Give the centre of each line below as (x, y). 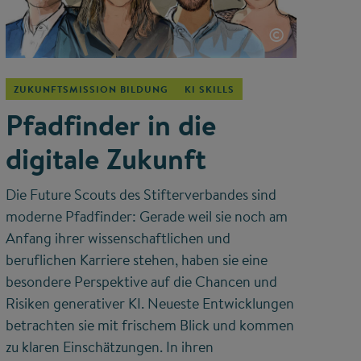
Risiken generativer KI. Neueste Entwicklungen (149, 303)
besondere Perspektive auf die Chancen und (141, 281)
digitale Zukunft (106, 158)
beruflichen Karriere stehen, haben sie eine (136, 259)
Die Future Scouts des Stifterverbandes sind (141, 194)
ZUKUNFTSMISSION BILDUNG (91, 89)
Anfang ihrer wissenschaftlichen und (118, 238)
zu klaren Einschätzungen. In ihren (109, 346)
